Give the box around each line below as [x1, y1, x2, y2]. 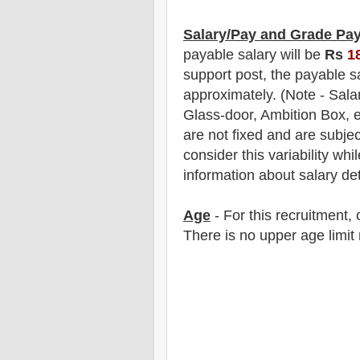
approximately [183, 87, 272, 104]
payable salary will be [183, 47, 325, 63]
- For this [211, 207, 276, 224]
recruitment [276, 207, 348, 224]
